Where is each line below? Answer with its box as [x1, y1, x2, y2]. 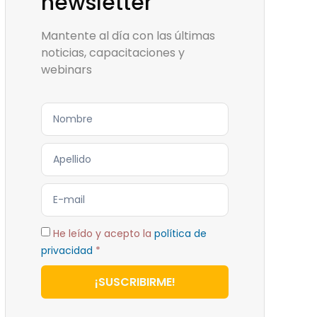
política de [154, 226, 207, 241]
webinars [41, 62, 92, 78]
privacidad [41, 243, 93, 258]
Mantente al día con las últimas [41, 28, 215, 44]
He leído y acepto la [53, 226, 154, 241]
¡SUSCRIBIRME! [94, 273, 175, 290]
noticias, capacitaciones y [41, 45, 185, 61]
